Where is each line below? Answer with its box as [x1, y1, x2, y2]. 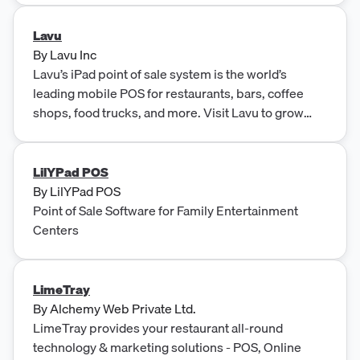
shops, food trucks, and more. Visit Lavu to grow [33, 101, 304, 123]
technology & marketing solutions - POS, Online [33, 336, 301, 358]
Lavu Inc [50, 43, 96, 65]
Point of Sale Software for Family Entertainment [33, 199, 298, 221]
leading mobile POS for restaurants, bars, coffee [33, 82, 304, 104]
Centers [33, 219, 79, 240]
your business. [33, 121, 117, 142]
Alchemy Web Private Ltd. [50, 297, 196, 319]
